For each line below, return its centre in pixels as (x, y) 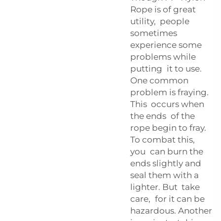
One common (159, 80)
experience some (166, 45)
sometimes (154, 33)
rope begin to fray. (168, 128)
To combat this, (163, 139)
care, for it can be (167, 199)
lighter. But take (165, 187)
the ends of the (163, 116)
